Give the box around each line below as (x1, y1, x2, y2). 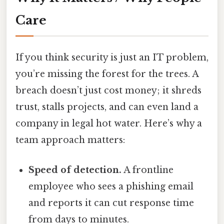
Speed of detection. (28, 164, 122, 175)
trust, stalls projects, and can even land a (15, 101, 198, 113)
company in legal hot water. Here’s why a (15, 118, 202, 129)
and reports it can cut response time (28, 197, 194, 208)
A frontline (121, 164, 174, 175)
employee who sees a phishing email (28, 180, 194, 192)
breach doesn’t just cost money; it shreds (15, 85, 201, 96)
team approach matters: (15, 134, 125, 146)
